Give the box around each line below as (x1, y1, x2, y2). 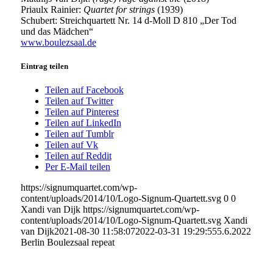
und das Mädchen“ (20, 26, 93, 37)
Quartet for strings (83, 4, 155, 15)
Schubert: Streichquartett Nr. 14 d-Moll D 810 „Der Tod (20, 15, 236, 26)
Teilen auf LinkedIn (44, 118, 121, 129)
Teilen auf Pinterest (44, 107, 119, 118)
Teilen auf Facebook (44, 85, 124, 96)
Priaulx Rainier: (20, 4, 83, 15)
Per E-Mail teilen (44, 161, 110, 172)
